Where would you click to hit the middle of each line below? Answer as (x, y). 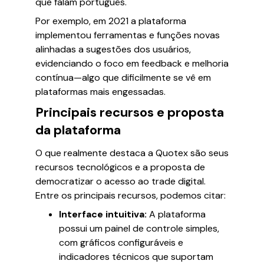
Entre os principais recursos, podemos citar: (131, 195)
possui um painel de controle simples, (139, 228)
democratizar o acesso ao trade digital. (121, 181)
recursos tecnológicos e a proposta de (120, 167)
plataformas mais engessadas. (100, 92)
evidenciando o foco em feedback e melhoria (132, 63)
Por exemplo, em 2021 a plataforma (111, 21)
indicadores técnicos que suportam (136, 257)
